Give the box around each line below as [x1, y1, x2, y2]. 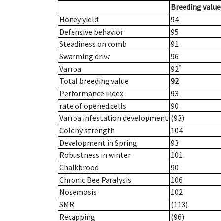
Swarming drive [59, 51, 111, 62]
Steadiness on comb [59, 39, 127, 49]
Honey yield [59, 14, 98, 25]
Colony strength [59, 125, 115, 136]
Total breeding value [59, 76, 129, 86]
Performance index [59, 88, 123, 99]
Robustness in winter [59, 150, 131, 160]
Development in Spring [59, 138, 137, 148]
